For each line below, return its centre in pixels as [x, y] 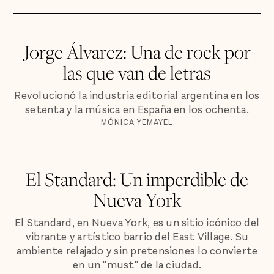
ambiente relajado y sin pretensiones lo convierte [137, 251]
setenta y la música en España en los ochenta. [137, 109]
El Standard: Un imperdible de [137, 179]
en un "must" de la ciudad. [137, 265]
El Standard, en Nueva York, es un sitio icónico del [137, 223]
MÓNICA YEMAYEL [137, 122]
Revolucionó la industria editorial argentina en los [137, 95]
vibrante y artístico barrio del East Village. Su [137, 237]
